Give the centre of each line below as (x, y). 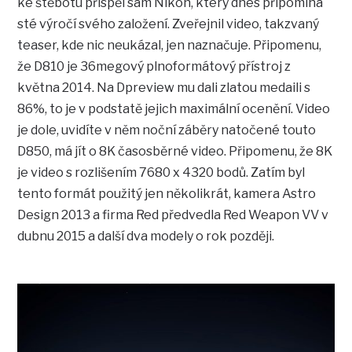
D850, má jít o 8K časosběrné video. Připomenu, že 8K (175, 152)
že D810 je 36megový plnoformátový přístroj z (154, 67)
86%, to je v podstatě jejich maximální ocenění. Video (174, 109)
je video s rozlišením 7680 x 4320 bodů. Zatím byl (161, 173)
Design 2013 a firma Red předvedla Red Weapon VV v (173, 215)
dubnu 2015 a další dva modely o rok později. (146, 236)
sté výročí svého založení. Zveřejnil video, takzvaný (169, 24)
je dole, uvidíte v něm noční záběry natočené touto (167, 130)
